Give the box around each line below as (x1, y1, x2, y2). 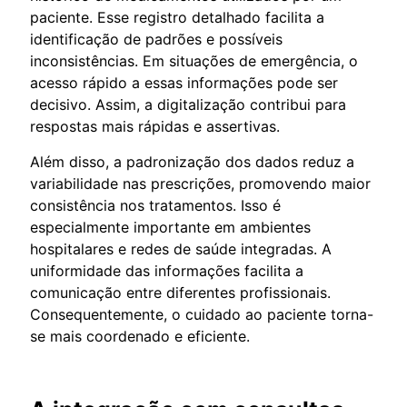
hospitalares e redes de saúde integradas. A (30, 239, 332, 258)
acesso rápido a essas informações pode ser (30, 73, 338, 92)
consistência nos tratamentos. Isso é (30, 195, 281, 214)
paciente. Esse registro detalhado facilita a (30, 7, 324, 26)
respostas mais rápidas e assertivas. (30, 116, 280, 135)
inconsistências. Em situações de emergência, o (30, 51, 358, 70)
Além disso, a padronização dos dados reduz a (30, 152, 354, 171)
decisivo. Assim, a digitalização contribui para (30, 94, 346, 114)
